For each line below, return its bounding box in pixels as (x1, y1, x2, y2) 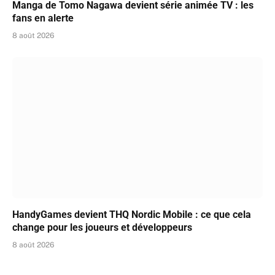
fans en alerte (12, 12, 74, 25)
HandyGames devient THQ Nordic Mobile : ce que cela (12, 208, 251, 220)
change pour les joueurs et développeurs (12, 221, 192, 233)
